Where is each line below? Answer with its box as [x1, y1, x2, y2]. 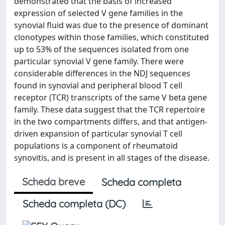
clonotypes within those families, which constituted [14, 32, 209, 43]
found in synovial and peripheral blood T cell [14, 80, 182, 91]
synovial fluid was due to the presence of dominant [14, 20, 208, 31]
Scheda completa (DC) [23, 197, 126, 210]
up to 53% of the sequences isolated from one [14, 44, 189, 55]
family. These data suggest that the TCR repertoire [14, 104, 205, 115]
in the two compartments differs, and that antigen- [14, 116, 207, 127]
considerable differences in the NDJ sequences [14, 68, 190, 79]
